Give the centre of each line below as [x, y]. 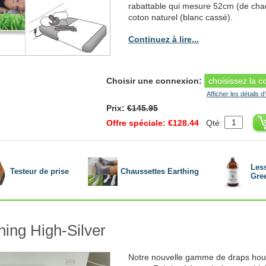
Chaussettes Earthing [160, 172]
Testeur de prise [39, 172]
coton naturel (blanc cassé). [180, 17]
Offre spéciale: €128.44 [153, 123]
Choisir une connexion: [154, 80]
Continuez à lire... [164, 39]
